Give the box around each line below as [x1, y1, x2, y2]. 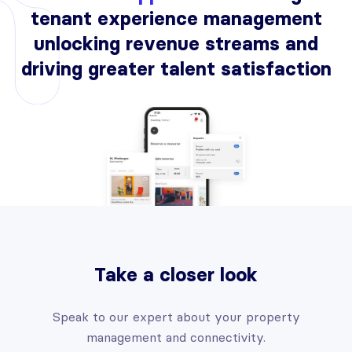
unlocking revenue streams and [34, 31, 318, 55]
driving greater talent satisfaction [20, 57, 332, 80]
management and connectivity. [86, 328, 266, 345]
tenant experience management [30, 6, 322, 30]
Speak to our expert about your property [52, 308, 300, 324]
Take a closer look [94, 262, 258, 286]
